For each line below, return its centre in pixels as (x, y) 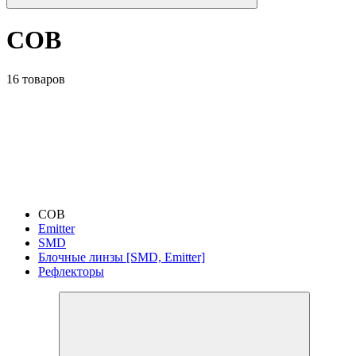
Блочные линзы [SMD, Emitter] (122, 257)
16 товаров (36, 79)
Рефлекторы (71, 271)
